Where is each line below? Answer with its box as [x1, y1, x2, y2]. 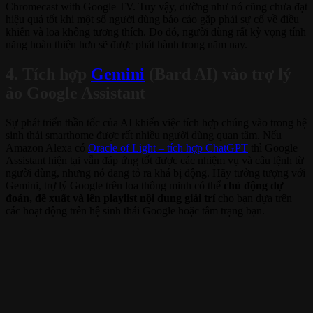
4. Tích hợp [6, 65, 91, 84]
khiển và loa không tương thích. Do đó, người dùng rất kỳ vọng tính [6, 26, 306, 38]
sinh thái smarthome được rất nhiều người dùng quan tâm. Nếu [6, 129, 282, 142]
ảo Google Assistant [6, 84, 145, 103]
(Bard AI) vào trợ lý [145, 65, 291, 84]
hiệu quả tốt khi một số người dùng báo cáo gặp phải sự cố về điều [6, 13, 299, 26]
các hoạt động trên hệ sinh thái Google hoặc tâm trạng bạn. [6, 205, 265, 217]
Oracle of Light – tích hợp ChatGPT [88, 142, 248, 154]
